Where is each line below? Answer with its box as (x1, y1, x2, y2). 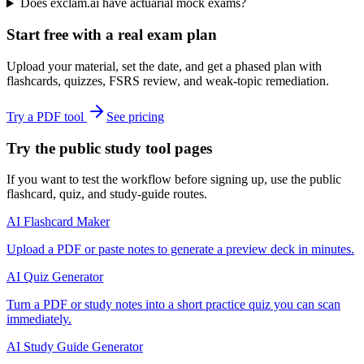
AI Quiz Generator (6, 270, 103, 284)
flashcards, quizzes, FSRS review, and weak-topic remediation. (6, 73, 329, 88)
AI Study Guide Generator (6, 340, 143, 354)
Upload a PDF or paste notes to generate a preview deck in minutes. (6, 242, 354, 257)
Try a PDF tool (6, 109, 87, 123)
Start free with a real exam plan (6, 26, 217, 44)
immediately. (6, 312, 71, 327)
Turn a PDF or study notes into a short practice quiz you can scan (6, 297, 340, 312)
